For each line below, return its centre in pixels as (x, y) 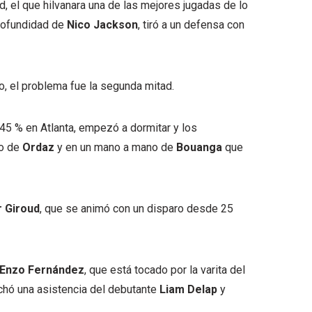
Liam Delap (187, 289)
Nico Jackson (102, 25)
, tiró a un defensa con (191, 25)
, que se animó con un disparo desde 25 (136, 209)
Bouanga (198, 147)
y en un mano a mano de (114, 147)
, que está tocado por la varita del (165, 270)
